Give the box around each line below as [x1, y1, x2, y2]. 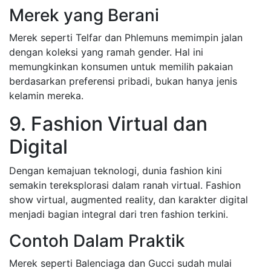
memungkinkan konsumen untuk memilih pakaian [9, 60, 233, 73]
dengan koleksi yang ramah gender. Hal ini [9, 46, 203, 58]
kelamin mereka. [9, 90, 83, 102]
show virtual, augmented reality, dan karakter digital [9, 194, 248, 206]
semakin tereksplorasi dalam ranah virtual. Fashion [9, 179, 241, 191]
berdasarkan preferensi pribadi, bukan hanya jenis [9, 75, 237, 87]
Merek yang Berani [9, 5, 159, 25]
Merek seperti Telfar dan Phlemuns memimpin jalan [9, 31, 243, 44]
